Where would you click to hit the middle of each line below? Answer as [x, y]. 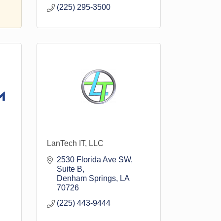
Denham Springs [86, 178]
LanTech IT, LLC [75, 143]
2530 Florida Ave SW [93, 160]
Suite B [69, 169]
